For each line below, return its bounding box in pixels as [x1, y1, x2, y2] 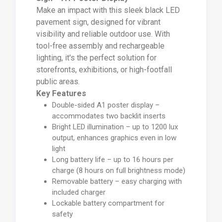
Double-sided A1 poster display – [52, 101, 160, 110]
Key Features [36, 89, 86, 99]
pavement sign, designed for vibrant [36, 17, 161, 27]
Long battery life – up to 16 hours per [52, 155, 173, 165]
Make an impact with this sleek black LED [36, 5, 180, 15]
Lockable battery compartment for [52, 199, 165, 208]
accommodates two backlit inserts [52, 111, 166, 121]
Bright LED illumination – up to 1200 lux [52, 122, 178, 132]
